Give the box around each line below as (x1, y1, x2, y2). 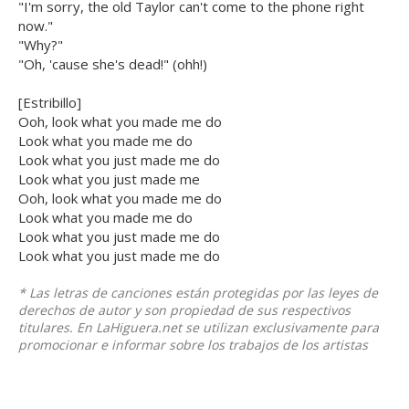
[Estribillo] (18, 93, 81, 112)
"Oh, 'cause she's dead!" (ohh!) (18, 55, 207, 74)
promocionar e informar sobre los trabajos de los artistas (18, 336, 368, 354)
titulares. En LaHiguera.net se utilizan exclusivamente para (18, 319, 379, 337)
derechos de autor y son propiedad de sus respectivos (18, 301, 351, 320)
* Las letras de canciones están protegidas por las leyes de (18, 284, 378, 302)
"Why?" (18, 36, 63, 55)
